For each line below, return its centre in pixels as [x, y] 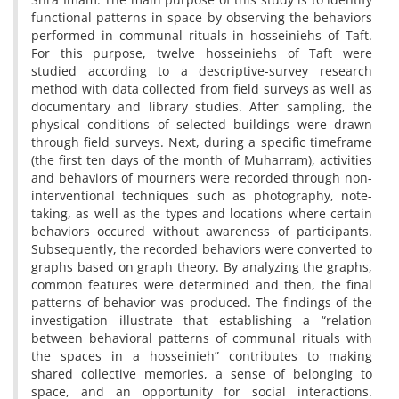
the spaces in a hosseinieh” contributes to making [202, 356]
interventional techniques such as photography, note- [202, 195]
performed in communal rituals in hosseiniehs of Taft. [202, 35]
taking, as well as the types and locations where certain [202, 213]
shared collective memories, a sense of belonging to [202, 374]
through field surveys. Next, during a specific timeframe [202, 142]
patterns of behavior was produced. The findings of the [202, 302]
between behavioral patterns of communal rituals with [202, 338]
